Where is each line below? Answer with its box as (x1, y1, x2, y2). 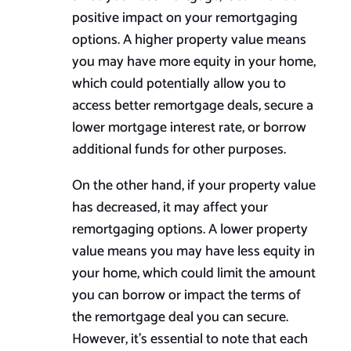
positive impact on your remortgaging (71, 6, 298, 31)
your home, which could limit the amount (71, 262, 316, 286)
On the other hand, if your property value (71, 174, 316, 198)
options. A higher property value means (71, 28, 306, 52)
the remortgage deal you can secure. (71, 306, 288, 330)
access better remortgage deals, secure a (71, 94, 313, 118)
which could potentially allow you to (71, 72, 286, 96)
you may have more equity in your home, (71, 50, 316, 74)
